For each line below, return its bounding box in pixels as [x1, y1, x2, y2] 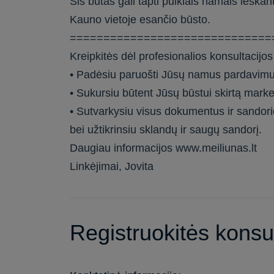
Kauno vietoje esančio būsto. [70, 13, 211, 26]
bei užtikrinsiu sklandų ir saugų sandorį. [70, 124, 262, 136]
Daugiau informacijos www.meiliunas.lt [70, 142, 257, 155]
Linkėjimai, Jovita [70, 160, 154, 173]
